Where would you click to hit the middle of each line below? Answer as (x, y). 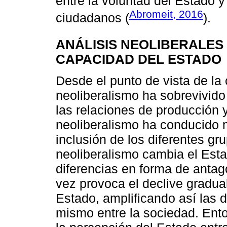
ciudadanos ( (92, 18)
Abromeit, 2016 (166, 14)
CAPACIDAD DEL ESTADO (139, 59)
